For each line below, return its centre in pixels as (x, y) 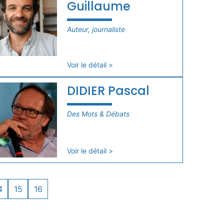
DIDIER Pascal (108, 90)
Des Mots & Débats (98, 113)
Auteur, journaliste (96, 29)
